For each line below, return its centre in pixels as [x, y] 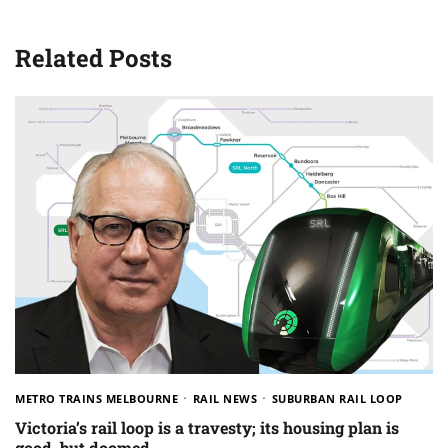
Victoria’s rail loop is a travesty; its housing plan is [207, 427]
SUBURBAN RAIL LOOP [337, 399]
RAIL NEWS [224, 399]
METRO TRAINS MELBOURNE [96, 399]
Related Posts [93, 57]
